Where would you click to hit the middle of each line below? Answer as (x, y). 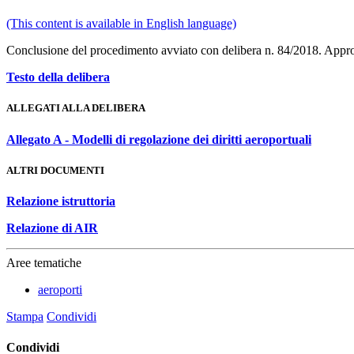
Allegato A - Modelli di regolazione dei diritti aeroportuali (159, 139)
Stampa (25, 316)
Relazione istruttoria (61, 201)
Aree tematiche (44, 262)
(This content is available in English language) (121, 24)
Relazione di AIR (52, 228)
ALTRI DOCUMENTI (55, 170)
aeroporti (60, 289)
